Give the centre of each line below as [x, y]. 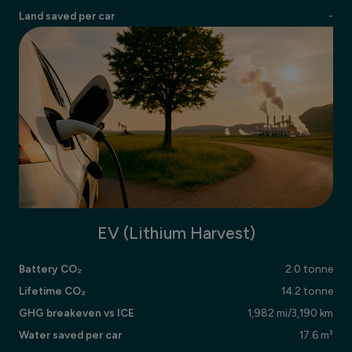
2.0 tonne [309, 269]
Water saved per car [70, 335]
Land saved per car [67, 15]
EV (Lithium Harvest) [176, 233]
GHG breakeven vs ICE [77, 313]
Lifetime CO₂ [52, 291]
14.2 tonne [307, 291]
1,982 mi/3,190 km [290, 313]
